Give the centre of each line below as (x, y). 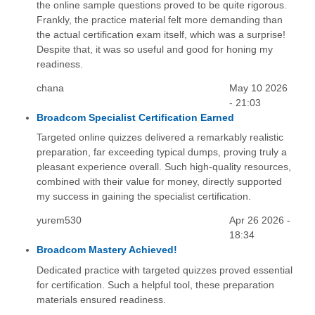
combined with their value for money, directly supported (159, 182)
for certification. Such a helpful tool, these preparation (155, 284)
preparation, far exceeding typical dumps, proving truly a (161, 152)
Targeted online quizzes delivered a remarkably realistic (160, 137)
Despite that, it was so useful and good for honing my (154, 50)
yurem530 (59, 220)
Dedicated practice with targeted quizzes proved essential (164, 270)
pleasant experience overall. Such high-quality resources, (163, 167)
